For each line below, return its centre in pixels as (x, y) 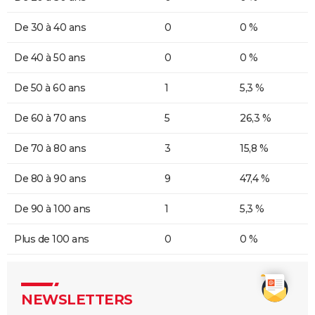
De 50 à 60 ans (50, 88)
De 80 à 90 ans (50, 179)
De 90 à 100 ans (52, 209)
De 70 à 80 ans (50, 149)
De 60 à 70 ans (50, 118)
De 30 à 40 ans (50, 28)
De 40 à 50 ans (50, 58)
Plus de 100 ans (52, 239)
